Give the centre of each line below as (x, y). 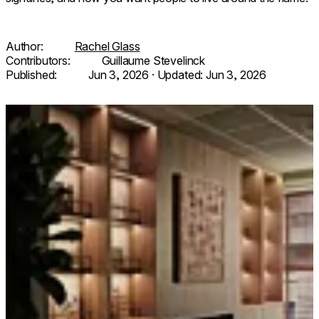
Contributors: (40, 60)
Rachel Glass (107, 46)
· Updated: (178, 74)
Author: (26, 46)
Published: (33, 74)
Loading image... (46, 111)
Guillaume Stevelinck (153, 60)
